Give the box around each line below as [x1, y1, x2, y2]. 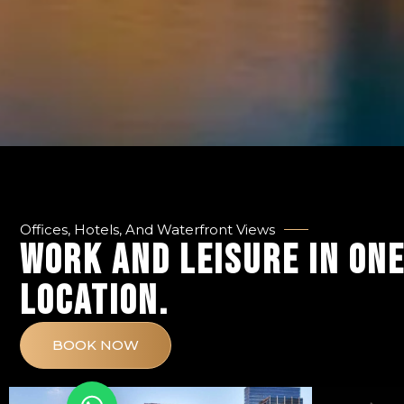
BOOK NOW [52, 336, 139, 354]
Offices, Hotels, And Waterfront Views [20, 221, 275, 239]
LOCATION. [20, 277, 170, 327]
